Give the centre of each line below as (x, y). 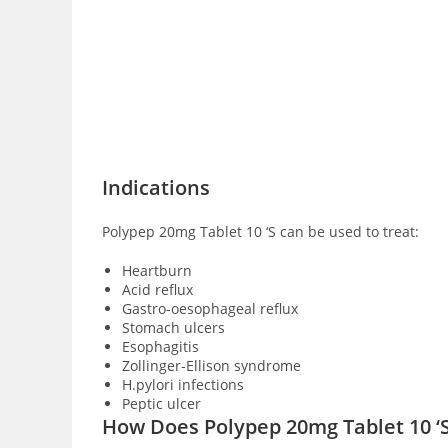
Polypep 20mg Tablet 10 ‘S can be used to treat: (260, 231)
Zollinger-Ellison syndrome (211, 365)
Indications (156, 187)
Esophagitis (160, 346)
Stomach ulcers (173, 327)
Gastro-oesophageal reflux (210, 308)
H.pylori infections (183, 384)
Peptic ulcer (161, 403)
